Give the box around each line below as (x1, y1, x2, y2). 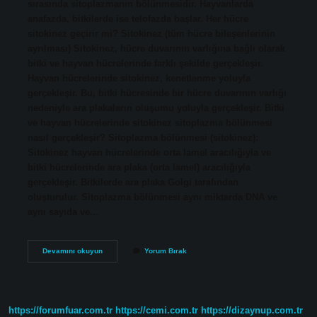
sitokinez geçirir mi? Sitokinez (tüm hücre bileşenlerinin (27, 28, 275, 39)
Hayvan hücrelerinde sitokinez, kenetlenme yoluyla (27, 72, 250, 83)
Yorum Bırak (144, 246, 187, 255)
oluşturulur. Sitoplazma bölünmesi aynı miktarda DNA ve (27, 191, 277, 202)
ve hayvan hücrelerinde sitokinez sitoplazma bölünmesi (27, 117, 272, 128)
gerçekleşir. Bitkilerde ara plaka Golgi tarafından (27, 176, 238, 188)
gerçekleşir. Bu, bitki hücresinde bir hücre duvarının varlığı (27, 87, 287, 98)
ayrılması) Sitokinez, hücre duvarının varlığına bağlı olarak (27, 42, 285, 54)
